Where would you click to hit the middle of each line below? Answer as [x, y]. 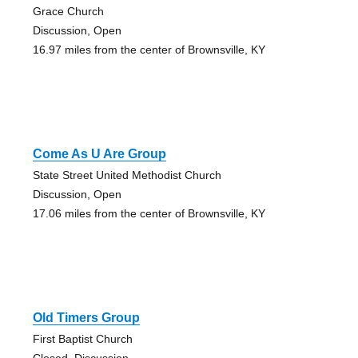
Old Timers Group [86, 317]
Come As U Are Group [99, 153]
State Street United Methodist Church [127, 175]
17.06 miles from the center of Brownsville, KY [149, 213]
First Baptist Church [82, 338]
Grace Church [68, 11]
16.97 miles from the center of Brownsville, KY [149, 49]
